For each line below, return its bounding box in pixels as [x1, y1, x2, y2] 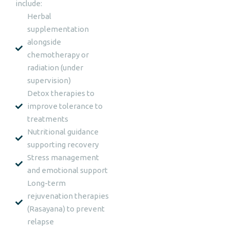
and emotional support [27, 166, 108, 175]
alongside [27, 37, 61, 46]
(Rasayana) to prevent [27, 204, 105, 213]
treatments [27, 114, 68, 123]
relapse [27, 217, 54, 226]
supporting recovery [27, 140, 99, 149]
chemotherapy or [27, 50, 89, 59]
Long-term [27, 179, 66, 187]
